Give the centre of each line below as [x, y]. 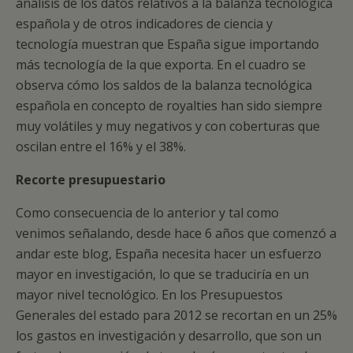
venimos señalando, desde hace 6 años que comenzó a [176, 233]
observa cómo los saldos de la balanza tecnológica [164, 85]
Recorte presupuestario [91, 180]
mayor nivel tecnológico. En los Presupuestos [149, 295]
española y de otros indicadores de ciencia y [144, 24]
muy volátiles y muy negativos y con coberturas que [168, 126]
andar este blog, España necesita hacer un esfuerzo [169, 254]
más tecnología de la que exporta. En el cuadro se [161, 65]
